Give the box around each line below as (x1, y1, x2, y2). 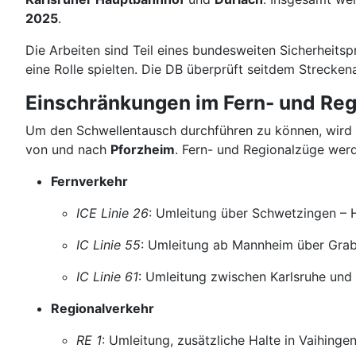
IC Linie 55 (76, 237, 141, 253)
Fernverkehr (51, 173, 128, 189)
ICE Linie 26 (76, 205, 149, 221)
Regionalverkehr (51, 300, 154, 316)
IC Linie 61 (76, 269, 138, 284)
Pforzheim (110, 141, 175, 157)
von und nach (25, 141, 110, 157)
